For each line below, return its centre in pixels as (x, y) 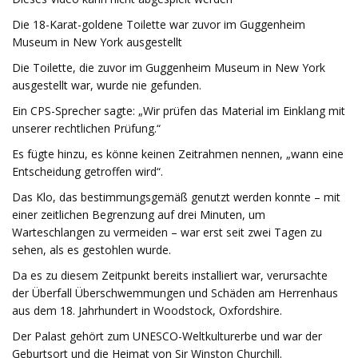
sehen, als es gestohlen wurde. (91, 250)
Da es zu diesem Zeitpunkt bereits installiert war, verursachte (170, 275)
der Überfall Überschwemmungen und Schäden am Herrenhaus (175, 293)
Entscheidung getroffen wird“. (88, 171)
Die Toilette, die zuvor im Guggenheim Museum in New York (169, 68)
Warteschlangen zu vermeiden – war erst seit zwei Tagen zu (167, 232)
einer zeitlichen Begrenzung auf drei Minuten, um (139, 215)
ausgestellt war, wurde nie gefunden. (107, 85)
